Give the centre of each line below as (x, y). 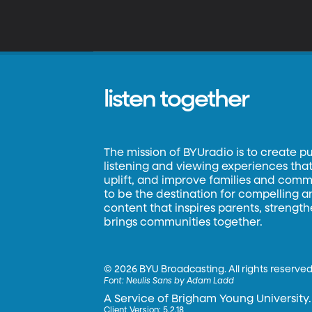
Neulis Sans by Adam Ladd (180, 281)
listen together (177, 100)
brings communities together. (184, 223)
